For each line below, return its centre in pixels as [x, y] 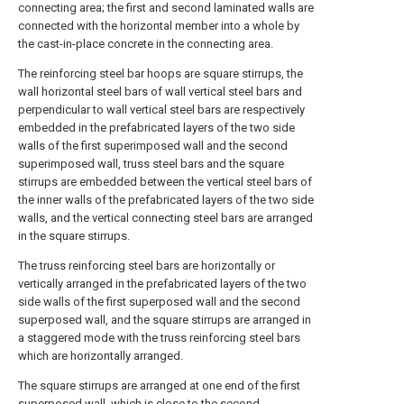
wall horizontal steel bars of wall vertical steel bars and [160, 92]
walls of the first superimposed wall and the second [153, 146]
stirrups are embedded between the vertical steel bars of [165, 182]
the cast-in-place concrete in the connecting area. [146, 44]
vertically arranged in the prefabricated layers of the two [162, 284]
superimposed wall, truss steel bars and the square [151, 164]
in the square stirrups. [74, 236]
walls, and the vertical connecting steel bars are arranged [165, 218]
